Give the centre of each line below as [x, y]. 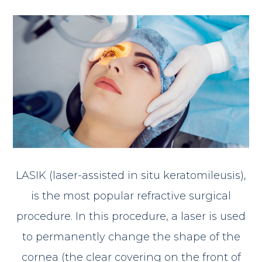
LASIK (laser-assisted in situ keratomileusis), [131, 175]
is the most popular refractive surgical [131, 196]
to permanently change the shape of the [131, 237]
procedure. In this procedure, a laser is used [131, 216]
